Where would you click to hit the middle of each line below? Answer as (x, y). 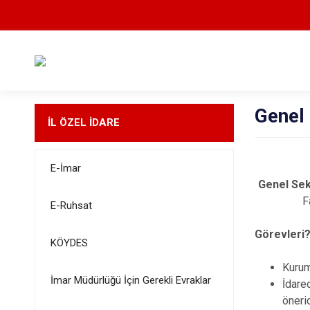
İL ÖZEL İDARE (83, 122)
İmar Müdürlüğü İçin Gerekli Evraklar (130, 280)
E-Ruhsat (71, 206)
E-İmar (65, 168)
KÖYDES (69, 243)
